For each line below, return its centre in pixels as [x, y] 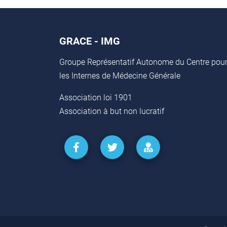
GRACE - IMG [90, 41]
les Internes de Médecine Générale [120, 76]
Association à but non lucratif [112, 111]
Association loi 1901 [96, 98]
